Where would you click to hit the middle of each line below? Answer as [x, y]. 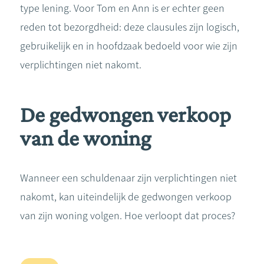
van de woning [85, 138]
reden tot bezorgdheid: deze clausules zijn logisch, [130, 27]
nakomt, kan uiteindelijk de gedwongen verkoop [126, 197]
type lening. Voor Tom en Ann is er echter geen [122, 8]
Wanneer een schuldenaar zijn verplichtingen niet [128, 178]
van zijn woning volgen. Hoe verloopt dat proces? [128, 216]
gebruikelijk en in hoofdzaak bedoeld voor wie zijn [129, 46]
